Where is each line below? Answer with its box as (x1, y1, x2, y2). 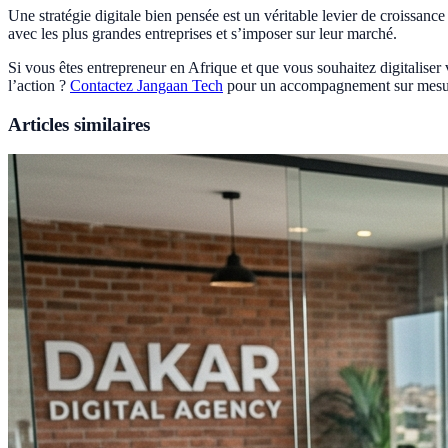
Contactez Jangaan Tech (70, 76, 223, 94)
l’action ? (8, 76, 70, 94)
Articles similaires (8, 113, 150, 135)
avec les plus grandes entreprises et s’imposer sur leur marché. (8, 24, 397, 42)
